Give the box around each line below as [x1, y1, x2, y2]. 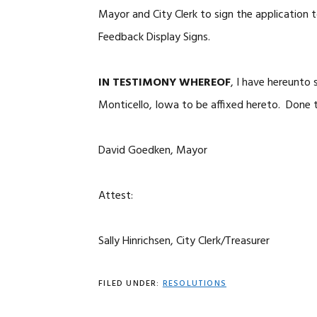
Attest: [98, 187, 134, 205]
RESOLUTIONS [162, 277, 226, 291]
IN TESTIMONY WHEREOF [98, 74, 231, 92]
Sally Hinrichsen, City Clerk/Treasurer [98, 232, 270, 250]
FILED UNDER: [98, 277, 163, 291]
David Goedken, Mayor [98, 142, 208, 160]
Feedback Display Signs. [98, 28, 217, 47]
